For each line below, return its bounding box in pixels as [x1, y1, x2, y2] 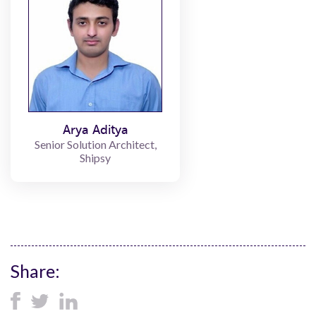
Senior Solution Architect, [34, 138, 157, 151]
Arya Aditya [62, 123, 128, 137]
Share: [11, 260, 60, 281]
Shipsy [80, 151, 111, 164]
